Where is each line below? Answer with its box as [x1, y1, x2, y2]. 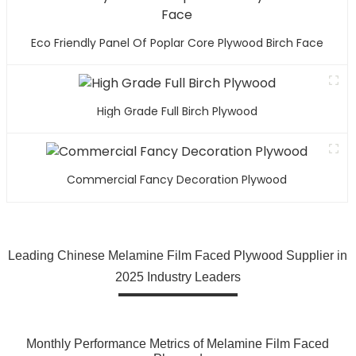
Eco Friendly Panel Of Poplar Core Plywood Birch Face [30, 35, 323, 52]
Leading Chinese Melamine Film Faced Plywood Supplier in [8, 248, 348, 262]
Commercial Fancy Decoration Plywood [67, 171, 288, 188]
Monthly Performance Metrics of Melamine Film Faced [26, 336, 330, 350]
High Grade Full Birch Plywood [96, 103, 257, 120]
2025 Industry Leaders [114, 269, 241, 284]
